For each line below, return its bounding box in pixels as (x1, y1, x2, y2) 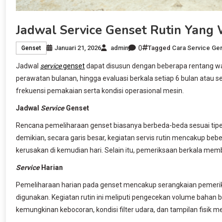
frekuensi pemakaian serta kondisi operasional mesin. (16, 86, 184, 95)
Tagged (148, 44, 172, 52)
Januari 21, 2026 (55, 44, 101, 52)
